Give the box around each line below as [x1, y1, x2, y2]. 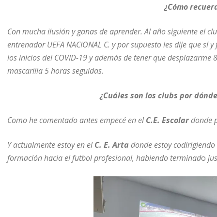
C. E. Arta [94, 139, 129, 150]
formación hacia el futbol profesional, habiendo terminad [7, 152, 201, 163]
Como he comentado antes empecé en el [7, 114, 146, 125]
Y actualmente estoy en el [7, 139, 94, 150]
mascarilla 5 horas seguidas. [7, 65, 104, 76]
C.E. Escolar [146, 114, 189, 125]
